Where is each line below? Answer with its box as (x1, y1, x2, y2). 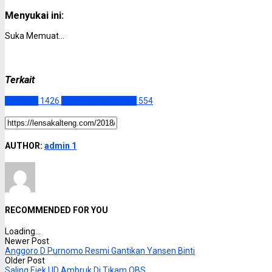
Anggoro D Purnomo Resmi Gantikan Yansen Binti (5, 245, 195, 256)
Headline (5, 95, 38, 106)
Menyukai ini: (5, 9, 64, 21)
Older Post (5, 255, 45, 265)
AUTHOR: (5, 140, 44, 151)
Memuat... (26, 30, 64, 41)
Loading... (5, 226, 41, 236)
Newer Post (5, 236, 49, 246)
